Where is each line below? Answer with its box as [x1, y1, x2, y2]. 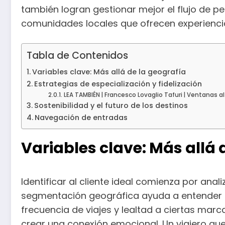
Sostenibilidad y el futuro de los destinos [34, 100, 188, 111]
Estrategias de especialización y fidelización [34, 79, 202, 89]
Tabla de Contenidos [27, 49, 128, 63]
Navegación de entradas [34, 113, 128, 123]
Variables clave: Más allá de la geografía [32, 67, 186, 77]
